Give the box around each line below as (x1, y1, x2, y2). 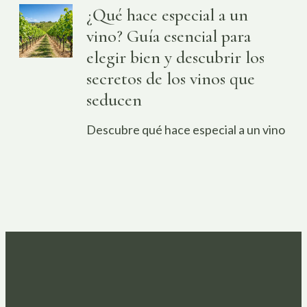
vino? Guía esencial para (86, 25, 251, 47)
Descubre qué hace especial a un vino (86, 121, 286, 137)
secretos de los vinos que (86, 67, 256, 89)
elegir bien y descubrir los (86, 46, 265, 68)
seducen (86, 88, 143, 110)
